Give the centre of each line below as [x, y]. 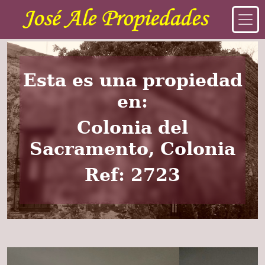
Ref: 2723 [132, 175]
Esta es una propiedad [132, 80]
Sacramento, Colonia [132, 149]
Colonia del [132, 127]
